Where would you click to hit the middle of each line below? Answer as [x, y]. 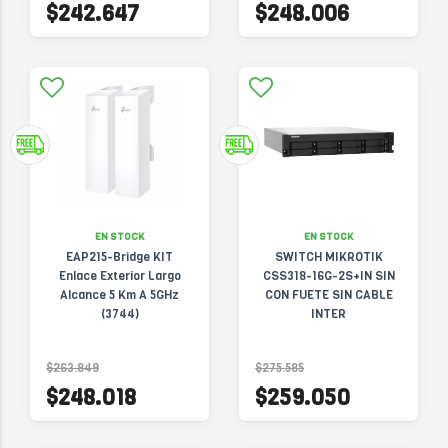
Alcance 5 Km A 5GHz [119, 295]
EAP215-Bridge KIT [119, 257]
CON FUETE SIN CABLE [328, 295]
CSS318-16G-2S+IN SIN [328, 276]
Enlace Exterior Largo [119, 276]
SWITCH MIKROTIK [328, 257]
